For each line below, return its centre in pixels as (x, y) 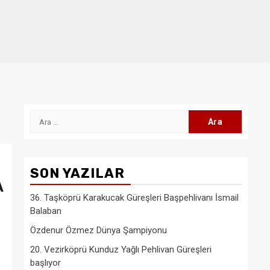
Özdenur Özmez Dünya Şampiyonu (99, 230)
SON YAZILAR (77, 173)
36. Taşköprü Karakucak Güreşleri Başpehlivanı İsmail (134, 198)
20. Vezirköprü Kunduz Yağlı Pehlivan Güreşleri (121, 250)
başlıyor (46, 263)
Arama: (46, 117)
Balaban (46, 211)
